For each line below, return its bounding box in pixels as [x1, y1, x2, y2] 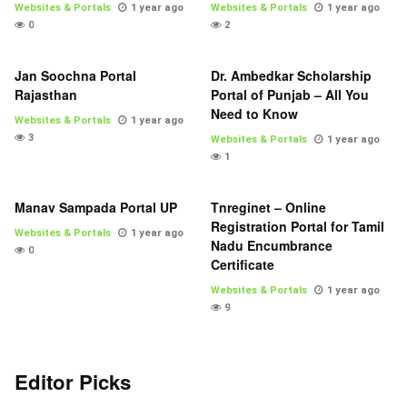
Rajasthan [15, 85, 77, 104]
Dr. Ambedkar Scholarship [211, 66, 372, 85]
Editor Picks [15, 367, 131, 397]
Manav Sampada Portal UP [15, 198, 177, 217]
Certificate [211, 255, 274, 274]
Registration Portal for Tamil [211, 217, 384, 236]
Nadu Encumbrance [211, 236, 333, 255]
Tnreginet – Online [211, 198, 326, 217]
